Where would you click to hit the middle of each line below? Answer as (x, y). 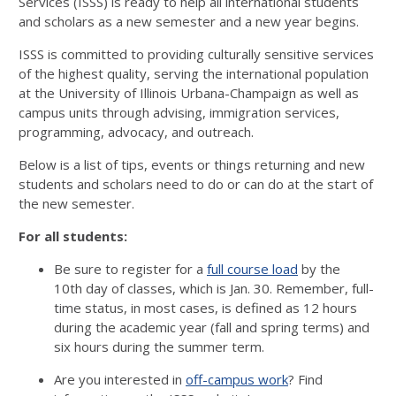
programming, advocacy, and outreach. (136, 132)
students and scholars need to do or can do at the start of (196, 184)
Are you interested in (120, 379)
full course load (252, 269)
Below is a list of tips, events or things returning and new (192, 164)
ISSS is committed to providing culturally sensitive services (196, 54)
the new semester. (76, 203)
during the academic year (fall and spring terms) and (212, 327)
